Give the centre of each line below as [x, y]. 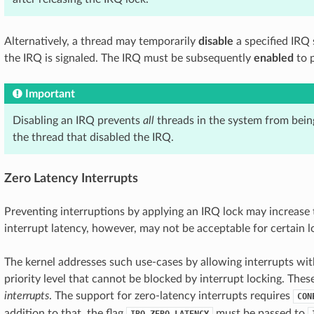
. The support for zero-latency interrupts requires [171, 296]
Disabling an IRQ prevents [78, 121]
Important [50, 94]
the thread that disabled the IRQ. [93, 137]
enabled [274, 58]
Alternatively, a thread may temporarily [101, 41]
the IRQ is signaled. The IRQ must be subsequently [129, 58]
